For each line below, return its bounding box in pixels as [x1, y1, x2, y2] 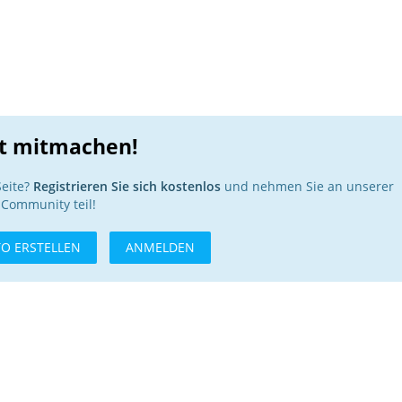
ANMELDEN [126, 238, 195, 256]
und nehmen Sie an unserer [221, 177, 394, 195]
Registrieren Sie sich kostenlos [33, 177, 221, 195]
